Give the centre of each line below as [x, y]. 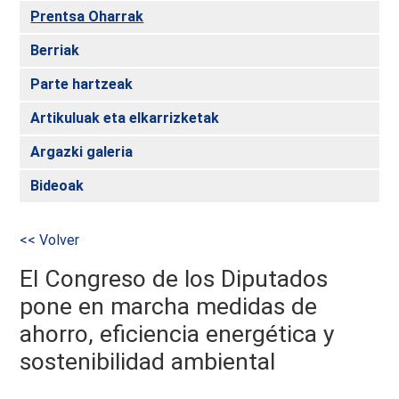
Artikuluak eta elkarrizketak [125, 118]
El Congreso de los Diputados [174, 279]
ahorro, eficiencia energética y [177, 334]
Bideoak [57, 185]
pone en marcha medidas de [169, 307]
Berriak [55, 50]
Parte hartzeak [82, 84]
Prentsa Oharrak [87, 16]
